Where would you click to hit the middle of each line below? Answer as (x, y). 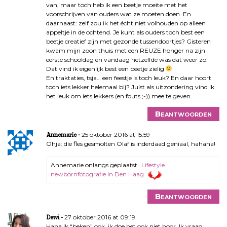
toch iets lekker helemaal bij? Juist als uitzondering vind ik (130, 87)
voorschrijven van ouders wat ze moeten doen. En (118, 14)
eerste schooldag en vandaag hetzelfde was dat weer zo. (127, 59)
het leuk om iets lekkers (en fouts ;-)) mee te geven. (119, 96)
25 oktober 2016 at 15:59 (116, 134)
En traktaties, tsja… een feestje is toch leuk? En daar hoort (128, 78)
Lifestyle (153, 165)
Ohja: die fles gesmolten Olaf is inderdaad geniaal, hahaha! (130, 143)
